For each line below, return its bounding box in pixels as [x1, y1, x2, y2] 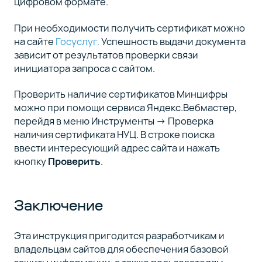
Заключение [13, 196, 103, 215]
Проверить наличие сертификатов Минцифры [13, 87, 227, 101]
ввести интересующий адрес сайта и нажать [13, 141, 220, 155]
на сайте [13, 34, 56, 48]
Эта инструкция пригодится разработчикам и [13, 228, 225, 242]
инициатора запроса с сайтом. [13, 61, 155, 75]
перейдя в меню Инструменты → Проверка [13, 114, 213, 128]
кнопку [13, 154, 48, 168]
